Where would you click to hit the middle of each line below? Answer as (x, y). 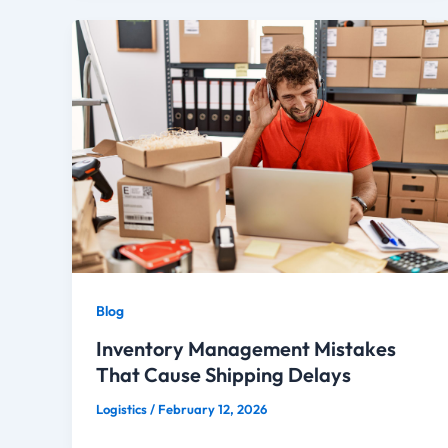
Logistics (123, 408)
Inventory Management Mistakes (246, 348)
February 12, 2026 (212, 408)
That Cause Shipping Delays (223, 374)
